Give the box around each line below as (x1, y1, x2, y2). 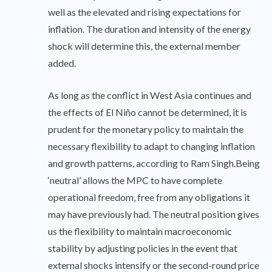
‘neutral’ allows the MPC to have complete (48, 174, 222, 186)
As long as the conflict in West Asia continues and (48, 89, 251, 101)
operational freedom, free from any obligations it (48, 191, 250, 203)
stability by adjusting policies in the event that (48, 242, 237, 254)
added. (48, 57, 76, 69)
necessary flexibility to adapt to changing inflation (48, 140, 255, 152)
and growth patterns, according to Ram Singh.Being (48, 157, 260, 169)
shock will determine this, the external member (48, 40, 240, 52)
